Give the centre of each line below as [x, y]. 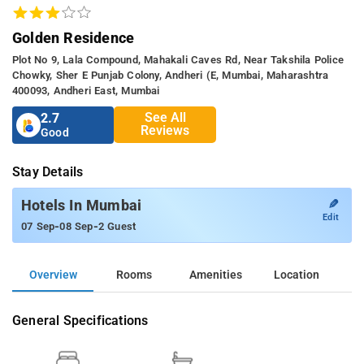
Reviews [165, 131]
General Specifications [80, 320]
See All [165, 118]
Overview [53, 275]
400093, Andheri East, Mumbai [86, 90]
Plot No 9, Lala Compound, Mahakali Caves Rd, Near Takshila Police [178, 59]
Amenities [215, 275]
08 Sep [76, 226]
